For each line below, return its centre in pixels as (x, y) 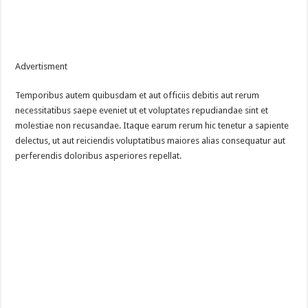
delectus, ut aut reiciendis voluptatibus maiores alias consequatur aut (151, 141)
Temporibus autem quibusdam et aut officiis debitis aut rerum (137, 96)
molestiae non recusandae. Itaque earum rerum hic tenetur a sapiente (152, 126)
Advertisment (42, 67)
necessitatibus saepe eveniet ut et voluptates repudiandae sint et (142, 111)
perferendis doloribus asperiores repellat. (99, 156)
